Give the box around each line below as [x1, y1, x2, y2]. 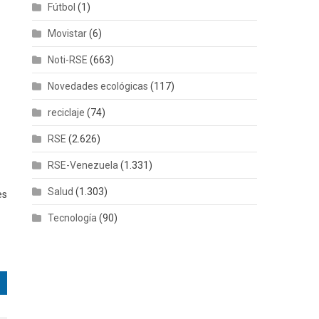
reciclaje [48, 106, 85, 118]
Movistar [48, 27, 88, 39]
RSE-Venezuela [48, 159, 119, 171]
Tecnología [48, 211, 98, 224]
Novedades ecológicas [48, 80, 149, 92]
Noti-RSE [48, 53, 88, 66]
